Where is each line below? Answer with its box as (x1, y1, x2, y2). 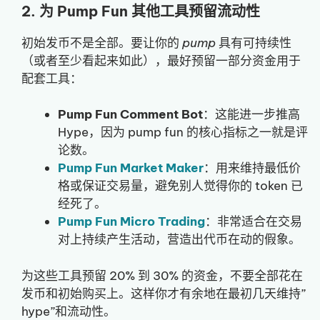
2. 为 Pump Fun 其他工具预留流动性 (21, 1, 260, 20)
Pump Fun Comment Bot (58, 106, 203, 123)
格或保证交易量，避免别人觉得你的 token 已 (58, 178, 303, 194)
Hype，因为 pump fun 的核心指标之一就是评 (58, 124, 308, 141)
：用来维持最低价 (204, 160, 301, 176)
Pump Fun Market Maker (58, 160, 204, 176)
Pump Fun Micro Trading (58, 214, 205, 230)
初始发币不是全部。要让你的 (21, 34, 182, 51)
